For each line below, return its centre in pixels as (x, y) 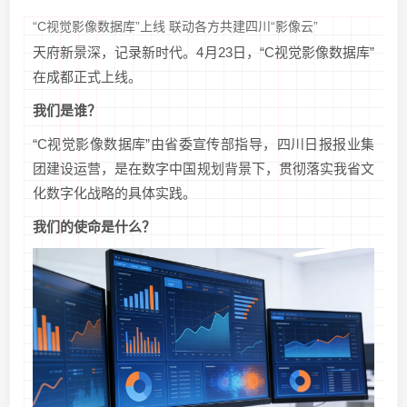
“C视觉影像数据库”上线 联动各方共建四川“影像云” (175, 26)
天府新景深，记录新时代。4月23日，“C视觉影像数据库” (203, 52)
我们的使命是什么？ (94, 227)
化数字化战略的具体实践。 (114, 193)
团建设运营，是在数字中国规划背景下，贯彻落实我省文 (203, 169)
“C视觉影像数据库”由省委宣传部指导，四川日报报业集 (203, 144)
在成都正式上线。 (87, 77)
